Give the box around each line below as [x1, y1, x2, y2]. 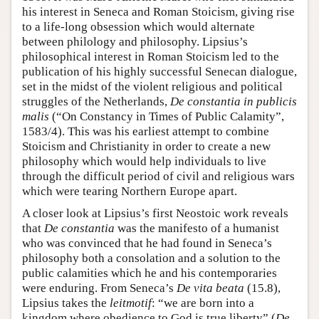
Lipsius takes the [22, 296, 110, 310]
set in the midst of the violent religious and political [22, 79, 283, 93]
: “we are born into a [152, 296, 254, 310]
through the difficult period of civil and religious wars [22, 169, 295, 183]
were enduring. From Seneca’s [22, 281, 177, 295]
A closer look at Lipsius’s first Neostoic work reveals [22, 206, 288, 220]
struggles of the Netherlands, [22, 94, 170, 108]
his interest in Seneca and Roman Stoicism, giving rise [22, 4, 295, 19]
